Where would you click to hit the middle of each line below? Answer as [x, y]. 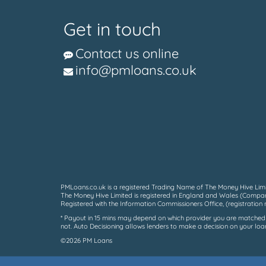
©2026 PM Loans [86, 241]
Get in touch [112, 29]
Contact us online [127, 54]
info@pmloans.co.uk [136, 70]
